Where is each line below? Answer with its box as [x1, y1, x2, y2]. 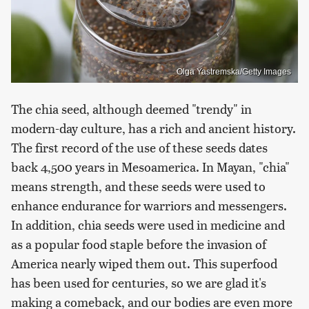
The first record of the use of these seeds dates [11, 139, 268, 157]
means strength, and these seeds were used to [11, 177, 266, 195]
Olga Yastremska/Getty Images [177, 67, 291, 77]
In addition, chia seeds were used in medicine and [11, 216, 285, 234]
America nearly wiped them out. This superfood [11, 255, 277, 272]
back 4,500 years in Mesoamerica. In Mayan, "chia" [11, 158, 290, 176]
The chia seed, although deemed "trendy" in [11, 100, 252, 118]
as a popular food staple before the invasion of [11, 235, 266, 253]
